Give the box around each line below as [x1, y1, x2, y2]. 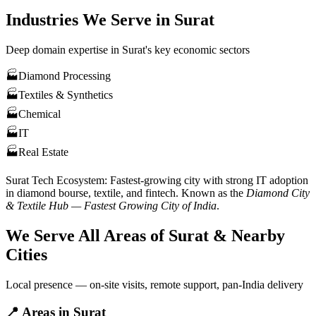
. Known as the [176, 187, 246, 200]
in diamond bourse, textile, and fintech [6, 187, 176, 200]
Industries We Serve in [6, 11, 174, 30]
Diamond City [246, 187, 310, 200]
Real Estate [18, 146, 68, 159]
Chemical [18, 108, 61, 121]
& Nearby [209, 226, 285, 245]
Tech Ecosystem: [29, 174, 110, 187]
